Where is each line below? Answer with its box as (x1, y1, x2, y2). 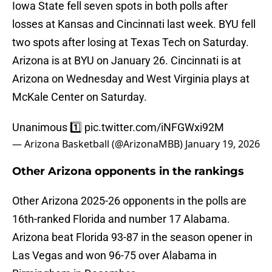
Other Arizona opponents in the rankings (12, 165, 244, 178)
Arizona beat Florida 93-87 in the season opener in (12, 231, 253, 244)
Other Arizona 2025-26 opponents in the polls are (12, 194, 246, 208)
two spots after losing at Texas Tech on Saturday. (12, 36, 249, 49)
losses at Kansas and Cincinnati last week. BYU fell (12, 18, 256, 31)
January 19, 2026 (185, 137, 260, 151)
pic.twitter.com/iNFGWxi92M (84, 121, 224, 134)
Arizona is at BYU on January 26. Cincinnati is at (12, 54, 241, 67)
